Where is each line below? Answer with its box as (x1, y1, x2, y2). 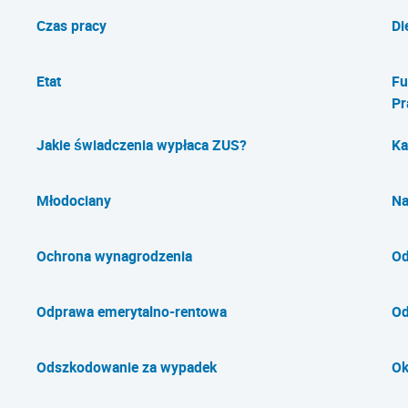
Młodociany (36, 190, 111, 210)
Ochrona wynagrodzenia (36, 246, 192, 266)
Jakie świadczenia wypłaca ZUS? (36, 135, 247, 155)
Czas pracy (36, 15, 107, 36)
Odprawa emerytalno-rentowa (36, 301, 227, 321)
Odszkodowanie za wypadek (36, 357, 217, 377)
